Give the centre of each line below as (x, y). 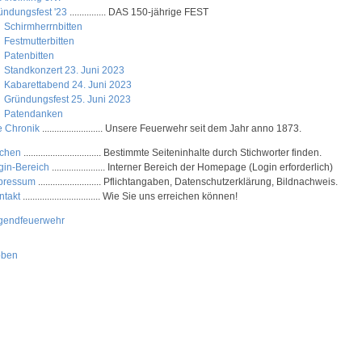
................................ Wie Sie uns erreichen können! (128, 196)
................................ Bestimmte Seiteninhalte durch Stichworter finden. (171, 153)
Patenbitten (29, 56)
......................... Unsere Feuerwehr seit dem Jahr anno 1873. (170, 128)
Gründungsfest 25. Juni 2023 (68, 99)
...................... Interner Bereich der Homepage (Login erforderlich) (191, 167)
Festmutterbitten (40, 41)
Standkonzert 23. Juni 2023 (65, 70)
